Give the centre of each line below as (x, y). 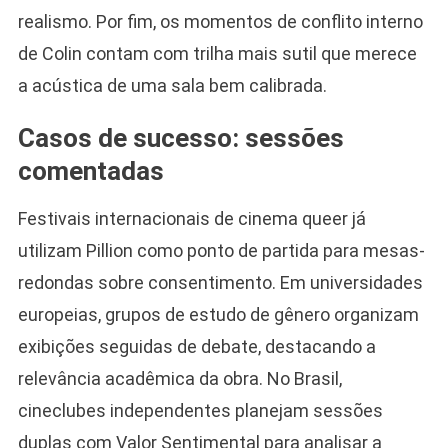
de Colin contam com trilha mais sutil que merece (217, 53)
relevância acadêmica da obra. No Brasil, (179, 378)
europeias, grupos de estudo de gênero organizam (218, 314)
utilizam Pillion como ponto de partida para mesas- (221, 250)
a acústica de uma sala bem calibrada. (172, 85)
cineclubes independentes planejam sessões (200, 410)
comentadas (90, 170)
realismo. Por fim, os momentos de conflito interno (220, 21)
